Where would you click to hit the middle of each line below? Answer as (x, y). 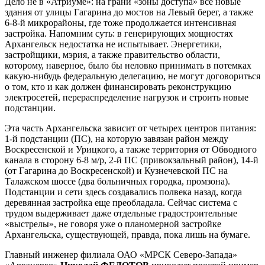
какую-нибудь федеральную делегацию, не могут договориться (132, 76)
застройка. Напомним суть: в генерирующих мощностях (119, 33)
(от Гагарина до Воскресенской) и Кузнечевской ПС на (116, 171)
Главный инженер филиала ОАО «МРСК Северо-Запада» (121, 255)
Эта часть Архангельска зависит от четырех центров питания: (130, 128)
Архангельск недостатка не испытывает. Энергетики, (113, 44)
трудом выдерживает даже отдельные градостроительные (121, 213)
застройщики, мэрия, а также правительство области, (112, 55)
